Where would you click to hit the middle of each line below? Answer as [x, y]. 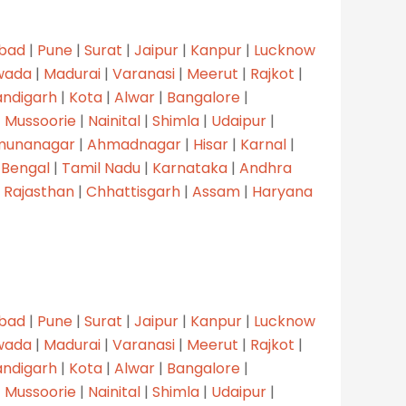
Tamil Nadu [101, 168]
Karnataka [190, 168]
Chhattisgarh [133, 191]
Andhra [266, 168]
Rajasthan [39, 191]
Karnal [263, 144]
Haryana [282, 191]
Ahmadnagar [134, 144]
